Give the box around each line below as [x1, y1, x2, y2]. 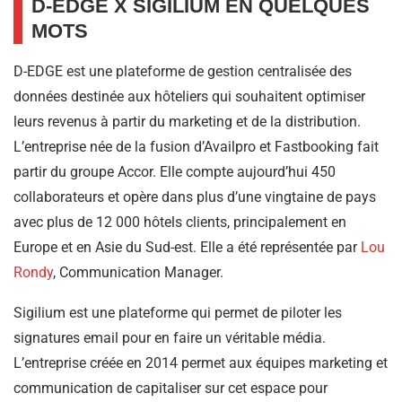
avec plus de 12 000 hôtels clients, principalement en [13, 214, 346, 232]
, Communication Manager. [53, 264, 223, 282]
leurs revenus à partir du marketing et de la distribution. [13, 113, 361, 131]
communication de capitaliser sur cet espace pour [13, 380, 328, 398]
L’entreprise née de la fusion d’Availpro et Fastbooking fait [13, 138, 379, 156]
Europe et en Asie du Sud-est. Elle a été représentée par [13, 239, 361, 257]
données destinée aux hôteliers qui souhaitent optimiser [13, 88, 365, 106]
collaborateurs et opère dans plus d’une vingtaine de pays [13, 188, 376, 206]
